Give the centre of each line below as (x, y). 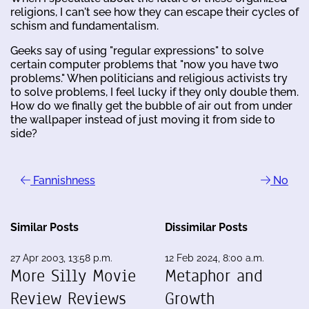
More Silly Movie (73, 276)
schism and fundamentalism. (84, 26)
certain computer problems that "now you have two (144, 64)
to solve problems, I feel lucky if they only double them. (154, 92)
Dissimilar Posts (206, 227)
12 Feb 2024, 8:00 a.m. (215, 258)
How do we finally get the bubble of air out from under (151, 106)
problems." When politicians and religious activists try (149, 78)
